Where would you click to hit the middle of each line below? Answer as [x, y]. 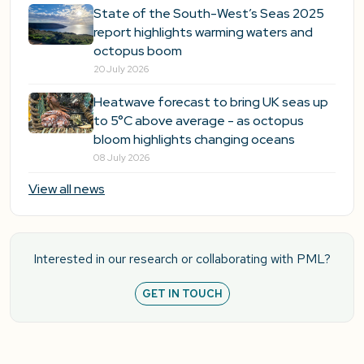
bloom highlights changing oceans [194, 140]
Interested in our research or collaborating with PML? [182, 259]
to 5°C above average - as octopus [199, 121]
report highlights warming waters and [203, 32]
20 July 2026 [121, 69]
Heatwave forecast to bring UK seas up [211, 102]
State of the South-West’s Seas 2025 [209, 14]
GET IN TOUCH [182, 294]
